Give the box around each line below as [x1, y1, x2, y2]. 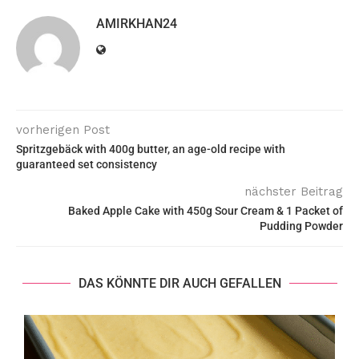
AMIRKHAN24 [96, 16, 177, 31]
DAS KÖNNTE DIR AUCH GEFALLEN [78, 276, 281, 291]
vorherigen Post [16, 123, 110, 137]
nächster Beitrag [244, 184, 343, 199]
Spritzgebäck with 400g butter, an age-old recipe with [16, 143, 285, 155]
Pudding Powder [260, 220, 343, 232]
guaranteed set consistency [16, 158, 157, 171]
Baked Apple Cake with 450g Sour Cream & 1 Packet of [68, 204, 343, 217]
